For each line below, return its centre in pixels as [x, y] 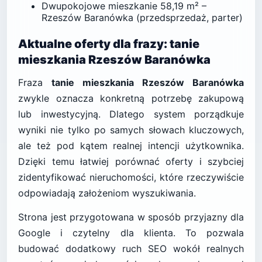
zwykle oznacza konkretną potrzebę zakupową [131, 98]
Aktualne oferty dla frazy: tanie [109, 44]
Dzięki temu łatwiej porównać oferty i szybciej [131, 161]
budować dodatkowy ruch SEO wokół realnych [131, 249]
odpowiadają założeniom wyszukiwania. [107, 193]
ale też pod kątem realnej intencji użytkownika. [131, 146]
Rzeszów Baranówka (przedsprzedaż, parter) [142, 18]
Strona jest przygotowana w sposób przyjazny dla [131, 217]
